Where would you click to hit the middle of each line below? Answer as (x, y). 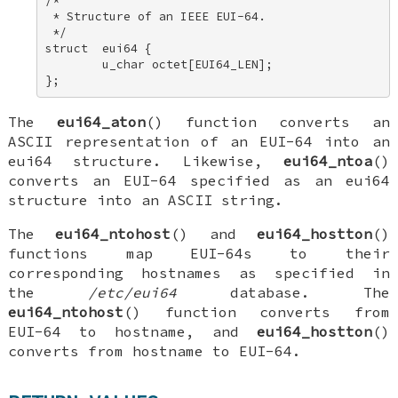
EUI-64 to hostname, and (132, 332)
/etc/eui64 (133, 293)
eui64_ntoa (327, 161)
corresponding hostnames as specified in (199, 273)
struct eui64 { (103, 48)
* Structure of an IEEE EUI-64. (159, 16)
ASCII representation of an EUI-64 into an (199, 142)
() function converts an (268, 122)
